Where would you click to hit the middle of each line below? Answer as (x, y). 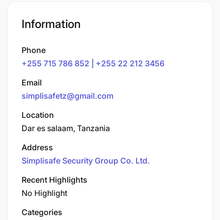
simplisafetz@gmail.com (68, 96)
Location (38, 115)
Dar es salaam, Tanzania (66, 128)
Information (51, 24)
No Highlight (44, 193)
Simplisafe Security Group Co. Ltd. (86, 160)
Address (37, 147)
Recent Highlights (55, 179)
